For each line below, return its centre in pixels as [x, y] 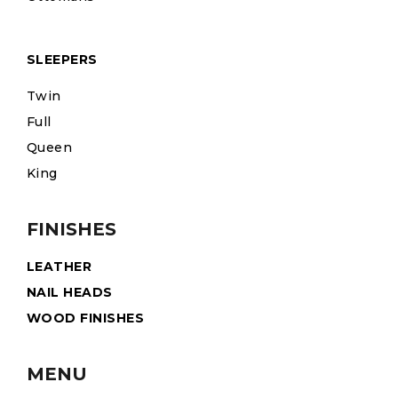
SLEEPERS [62, 59]
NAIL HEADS [70, 292]
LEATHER [60, 266]
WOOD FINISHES [86, 318]
